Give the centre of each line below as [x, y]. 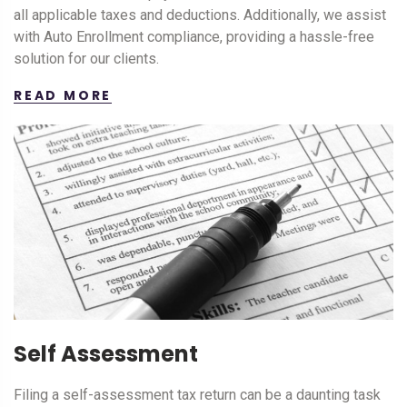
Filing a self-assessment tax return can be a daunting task [197, 395]
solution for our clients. [86, 58]
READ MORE [63, 95]
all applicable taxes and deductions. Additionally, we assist [200, 15]
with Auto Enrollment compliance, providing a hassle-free [194, 36]
